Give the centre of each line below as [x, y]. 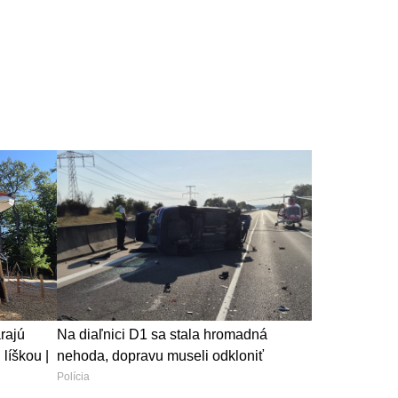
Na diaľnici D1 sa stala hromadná [162, 334]
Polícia [73, 376]
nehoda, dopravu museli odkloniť [160, 355]
